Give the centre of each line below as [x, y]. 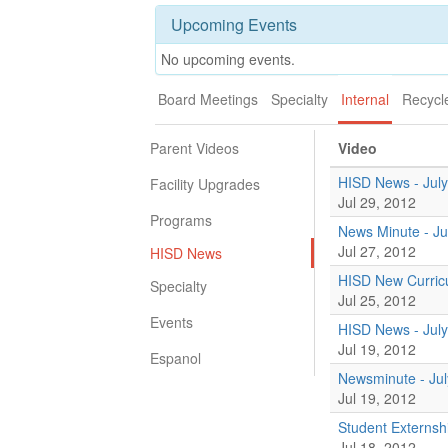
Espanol [175, 358]
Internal [365, 99]
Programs [181, 220]
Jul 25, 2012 [377, 300]
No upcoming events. [228, 59]
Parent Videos [194, 148]
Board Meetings [208, 99]
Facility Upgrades [205, 184]
